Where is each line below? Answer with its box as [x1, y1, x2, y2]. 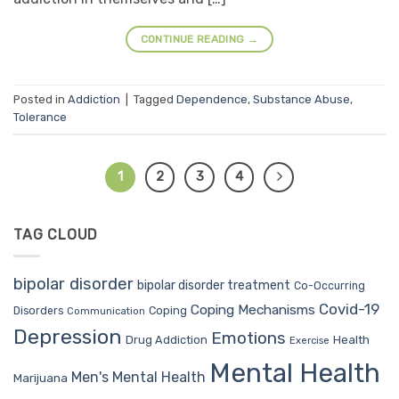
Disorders [13, 305, 63, 318]
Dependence [176, 93, 248, 107]
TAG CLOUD [13, 225, 99, 243]
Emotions [211, 328, 286, 349]
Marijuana [13, 371, 68, 386]
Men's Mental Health [71, 369, 206, 387]
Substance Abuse [253, 93, 350, 107]
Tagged [134, 93, 176, 107]
